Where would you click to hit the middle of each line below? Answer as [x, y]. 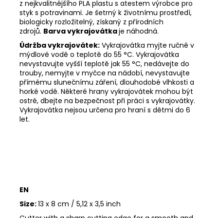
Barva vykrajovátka [81, 31]
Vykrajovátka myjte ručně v [147, 45]
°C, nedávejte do [161, 64]
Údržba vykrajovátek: [60, 45]
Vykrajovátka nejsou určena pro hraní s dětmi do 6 [105, 110]
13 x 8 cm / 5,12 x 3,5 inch [79, 204]
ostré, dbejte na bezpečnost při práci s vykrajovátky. [107, 100]
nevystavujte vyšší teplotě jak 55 [75, 64]
